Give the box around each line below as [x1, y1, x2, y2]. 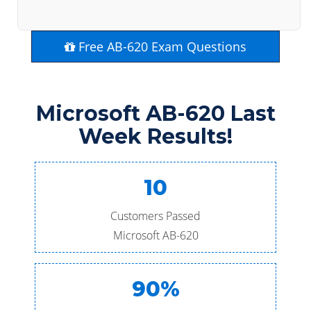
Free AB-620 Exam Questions [75, 38, 246, 55]
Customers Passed [110, 208, 201, 224]
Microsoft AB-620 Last [35, 101, 276, 126]
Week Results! [78, 124, 233, 149]
